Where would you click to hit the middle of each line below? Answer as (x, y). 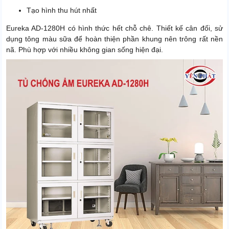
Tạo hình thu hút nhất (62, 10)
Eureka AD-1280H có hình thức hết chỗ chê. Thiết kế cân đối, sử (114, 28)
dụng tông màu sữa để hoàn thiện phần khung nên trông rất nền (114, 39)
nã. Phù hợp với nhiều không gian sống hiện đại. (85, 50)
